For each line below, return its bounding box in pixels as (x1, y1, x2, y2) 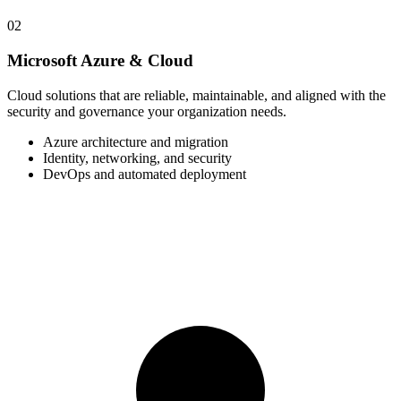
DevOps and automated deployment (43, 166, 246, 182)
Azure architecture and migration (43, 133, 228, 149)
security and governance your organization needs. (7, 103, 286, 119)
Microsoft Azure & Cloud (7, 50, 193, 70)
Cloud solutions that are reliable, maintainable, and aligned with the (7, 87, 386, 103)
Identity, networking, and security (43, 149, 232, 166)
